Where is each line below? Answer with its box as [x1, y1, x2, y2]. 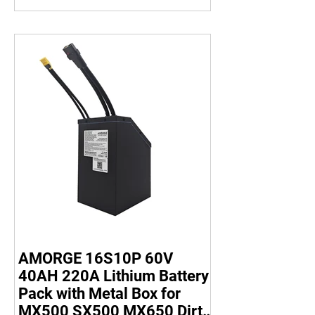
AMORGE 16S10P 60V [18, 250, 173, 267]
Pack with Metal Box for [18, 285, 181, 302]
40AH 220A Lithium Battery [18, 267, 209, 285]
